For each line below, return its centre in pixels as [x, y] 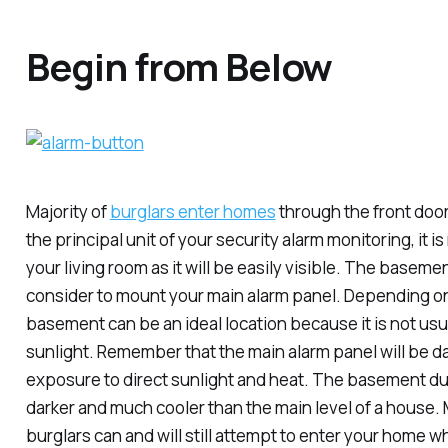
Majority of [67, 212]
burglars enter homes [192, 212]
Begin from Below [179, 66]
